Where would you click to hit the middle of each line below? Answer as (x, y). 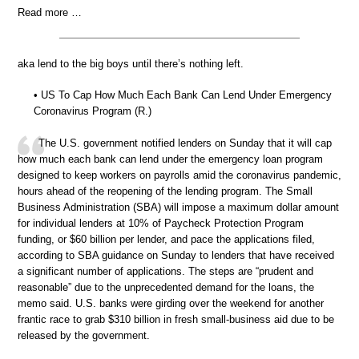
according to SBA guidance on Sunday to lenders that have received (176, 255)
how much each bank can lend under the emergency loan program (170, 159)
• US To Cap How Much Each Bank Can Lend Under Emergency (183, 95)
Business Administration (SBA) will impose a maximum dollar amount (178, 207)
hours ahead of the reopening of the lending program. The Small (165, 191)
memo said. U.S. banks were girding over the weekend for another (171, 303)
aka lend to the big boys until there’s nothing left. (131, 63)
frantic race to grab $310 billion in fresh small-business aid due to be (176, 319)
